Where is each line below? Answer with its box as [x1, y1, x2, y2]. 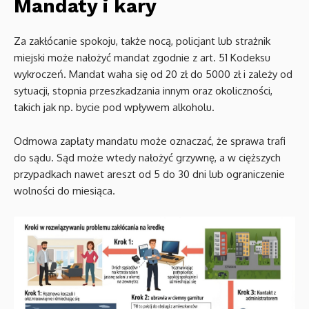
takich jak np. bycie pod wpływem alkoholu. [14, 101, 215, 114]
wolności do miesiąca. [14, 184, 115, 198]
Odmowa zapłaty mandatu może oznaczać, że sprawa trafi [14, 134, 286, 148]
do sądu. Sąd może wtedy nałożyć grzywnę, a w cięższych [14, 151, 281, 165]
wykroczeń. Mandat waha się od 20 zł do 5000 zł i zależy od [14, 68, 292, 81]
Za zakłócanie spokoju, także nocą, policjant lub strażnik [14, 34, 270, 48]
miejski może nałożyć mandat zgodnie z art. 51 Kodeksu [14, 51, 270, 65]
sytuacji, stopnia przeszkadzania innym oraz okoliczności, [14, 84, 272, 98]
